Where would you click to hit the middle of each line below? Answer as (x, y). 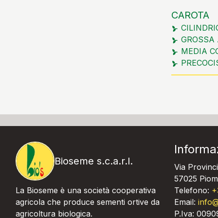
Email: (186, 202)
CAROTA (190, 15)
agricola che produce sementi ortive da (88, 202)
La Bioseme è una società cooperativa (86, 190)
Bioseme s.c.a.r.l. (94, 161)
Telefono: (193, 190)
